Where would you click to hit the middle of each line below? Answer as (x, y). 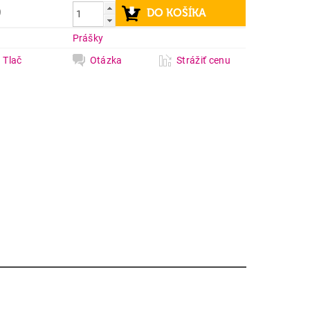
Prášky (88, 38)
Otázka (106, 60)
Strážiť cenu (203, 60)
